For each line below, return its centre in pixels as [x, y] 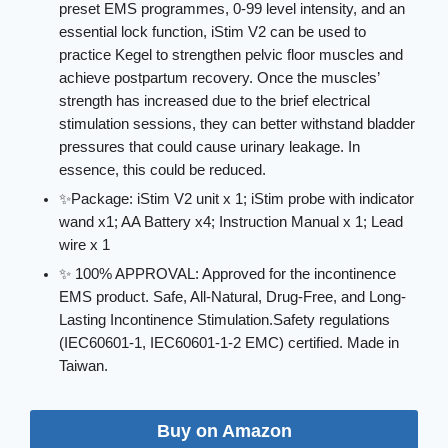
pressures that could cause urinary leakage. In [210, 147]
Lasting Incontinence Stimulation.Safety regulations [225, 320]
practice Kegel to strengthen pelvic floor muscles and [231, 55]
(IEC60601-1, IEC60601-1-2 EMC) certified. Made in [229, 343]
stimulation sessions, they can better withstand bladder [237, 124]
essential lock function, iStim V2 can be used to [213, 32]
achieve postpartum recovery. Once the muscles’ [219, 78]
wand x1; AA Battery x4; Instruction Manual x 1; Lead [231, 222]
